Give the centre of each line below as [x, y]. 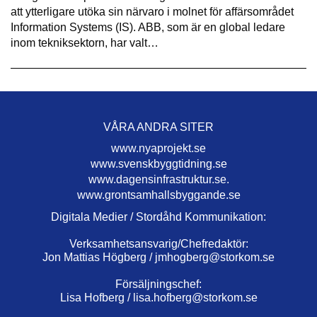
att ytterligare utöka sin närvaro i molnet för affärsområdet [152, 12]
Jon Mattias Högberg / [99, 258]
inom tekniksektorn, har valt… [85, 43]
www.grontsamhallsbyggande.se [158, 195]
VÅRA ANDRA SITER [158, 127]
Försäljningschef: [158, 284]
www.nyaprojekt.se [158, 149]
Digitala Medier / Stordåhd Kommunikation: [158, 217]
